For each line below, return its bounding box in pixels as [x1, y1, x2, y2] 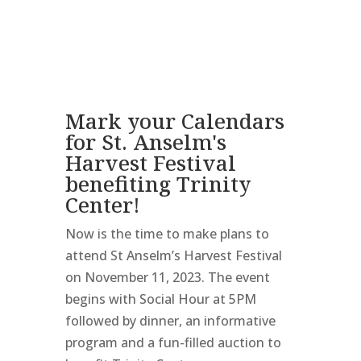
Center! [64, 190, 140, 219]
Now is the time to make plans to [64, 225, 269, 243]
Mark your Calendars [64, 106, 284, 135]
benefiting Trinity [64, 169, 251, 198]
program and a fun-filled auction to [64, 334, 281, 351]
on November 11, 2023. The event [64, 268, 270, 286]
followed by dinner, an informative [64, 312, 276, 330]
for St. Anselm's [64, 127, 226, 156]
